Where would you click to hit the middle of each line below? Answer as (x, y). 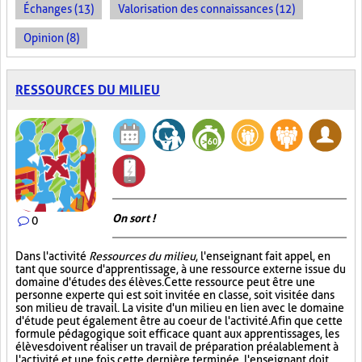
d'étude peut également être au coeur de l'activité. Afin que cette (179, 321)
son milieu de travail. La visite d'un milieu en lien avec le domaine (180, 308)
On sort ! (134, 218)
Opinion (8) (51, 38)
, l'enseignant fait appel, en (263, 256)
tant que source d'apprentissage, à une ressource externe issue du (181, 269)
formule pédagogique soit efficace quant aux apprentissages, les (177, 334)
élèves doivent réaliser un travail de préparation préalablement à (177, 347)
